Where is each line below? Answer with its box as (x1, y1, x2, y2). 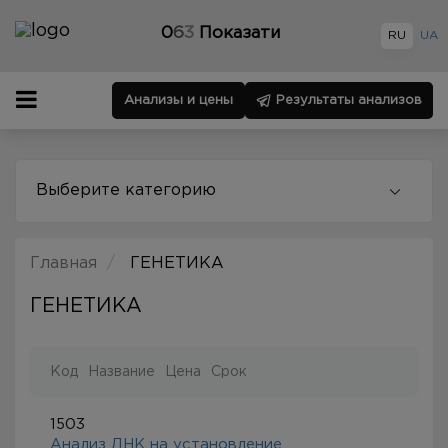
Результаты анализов (276, 95, 422, 106)
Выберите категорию (36, 183, 216, 198)
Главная (30, 256, 102, 271)
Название (88, 366, 155, 378)
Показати (198, 26, 281, 41)
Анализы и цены (124, 95, 233, 106)
